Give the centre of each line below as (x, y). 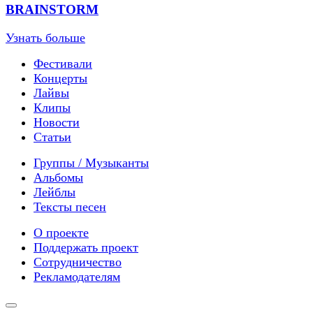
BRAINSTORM (52, 10)
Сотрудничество (78, 262)
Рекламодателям (77, 277)
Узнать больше (45, 38)
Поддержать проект (86, 248)
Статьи (52, 137)
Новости (57, 123)
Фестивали (63, 64)
